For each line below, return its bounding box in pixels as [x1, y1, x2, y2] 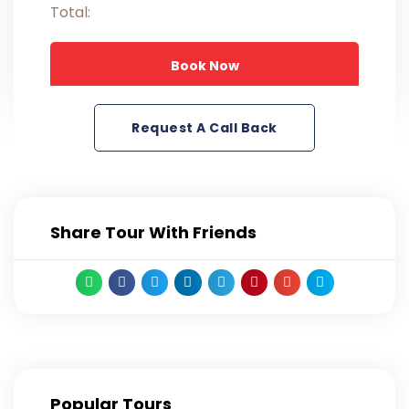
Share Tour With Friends [50, 220, 257, 244]
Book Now [170, 56, 239, 75]
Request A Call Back [131, 118, 278, 137]
